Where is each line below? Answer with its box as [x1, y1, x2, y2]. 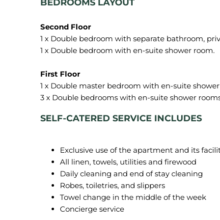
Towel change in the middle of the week [60, 192, 206, 202]
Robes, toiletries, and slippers [60, 181, 165, 190]
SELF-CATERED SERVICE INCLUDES [40, 113, 202, 124]
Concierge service [60, 204, 124, 214]
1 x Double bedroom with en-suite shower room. [40, 46, 215, 55]
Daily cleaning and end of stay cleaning [60, 169, 203, 178]
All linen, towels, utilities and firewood [60, 157, 196, 166]
